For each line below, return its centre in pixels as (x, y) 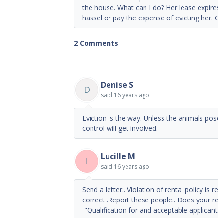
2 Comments (96, 43)
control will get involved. (120, 128)
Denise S (117, 84)
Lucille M (118, 156)
